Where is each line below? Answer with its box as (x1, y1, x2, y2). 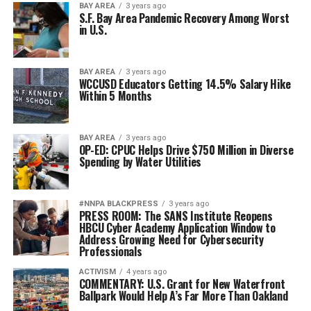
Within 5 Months (78, 87, 152, 104)
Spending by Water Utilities (78, 153, 202, 170)
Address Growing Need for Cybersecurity (78, 231, 264, 248)
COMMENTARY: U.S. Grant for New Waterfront (78, 276, 285, 292)
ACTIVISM (78, 267, 116, 276)
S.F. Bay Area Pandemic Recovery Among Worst (78, 10, 289, 26)
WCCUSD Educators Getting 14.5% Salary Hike (78, 76, 291, 92)
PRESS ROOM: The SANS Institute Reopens (78, 208, 273, 224)
